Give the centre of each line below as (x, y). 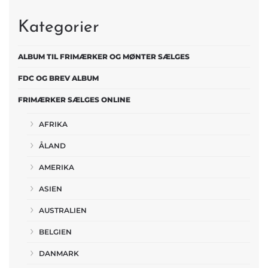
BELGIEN (55, 232)
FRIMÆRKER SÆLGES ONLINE (74, 100)
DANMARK (59, 253)
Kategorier (59, 28)
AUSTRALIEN (63, 210)
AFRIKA (53, 124)
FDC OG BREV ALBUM (58, 78)
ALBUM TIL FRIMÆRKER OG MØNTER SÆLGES (104, 57)
